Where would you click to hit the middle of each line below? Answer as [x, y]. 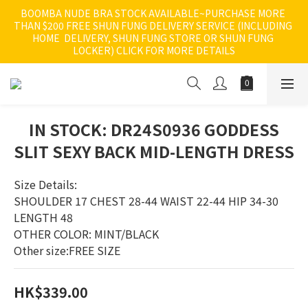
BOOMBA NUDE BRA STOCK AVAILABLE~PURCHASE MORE [153, 13]
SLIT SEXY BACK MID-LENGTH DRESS [154, 151]
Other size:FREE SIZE [67, 250]
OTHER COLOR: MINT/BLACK [86, 234]
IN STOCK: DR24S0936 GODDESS [154, 129]
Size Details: [45, 184]
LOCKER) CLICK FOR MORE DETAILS [154, 50]
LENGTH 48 [43, 217]
